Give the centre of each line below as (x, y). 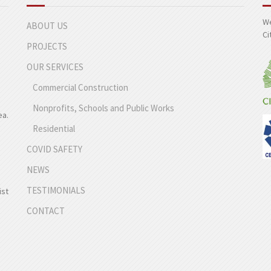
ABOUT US (47, 25)
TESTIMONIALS (56, 190)
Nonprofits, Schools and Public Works (103, 108)
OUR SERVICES (55, 67)
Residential (54, 128)
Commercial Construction (80, 87)
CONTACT (45, 211)
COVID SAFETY (54, 149)
